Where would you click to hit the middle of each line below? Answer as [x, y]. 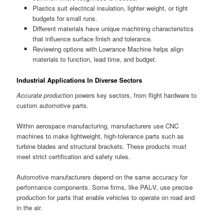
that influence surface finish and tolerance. [92, 39]
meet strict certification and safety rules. [74, 157]
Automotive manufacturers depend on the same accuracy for [102, 177]
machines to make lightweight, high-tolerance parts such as [100, 136]
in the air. [30, 208]
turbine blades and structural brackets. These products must [102, 146]
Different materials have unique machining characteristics [113, 29]
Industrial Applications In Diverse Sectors [80, 80]
